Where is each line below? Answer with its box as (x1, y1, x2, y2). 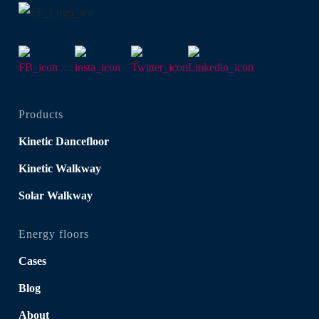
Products (19, 108, 63, 120)
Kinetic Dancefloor (19, 135, 109, 147)
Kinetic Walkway (19, 162, 101, 174)
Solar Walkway (19, 189, 93, 202)
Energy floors (19, 227, 89, 240)
